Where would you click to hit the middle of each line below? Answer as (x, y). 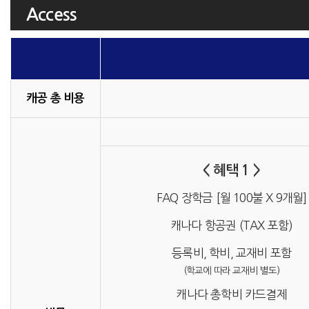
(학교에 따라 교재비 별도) (231, 270)
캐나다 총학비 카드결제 (231, 294)
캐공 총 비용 (56, 98)
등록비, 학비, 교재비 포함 (232, 253)
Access (52, 15)
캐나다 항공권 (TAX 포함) (232, 225)
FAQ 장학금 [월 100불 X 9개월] (231, 198)
